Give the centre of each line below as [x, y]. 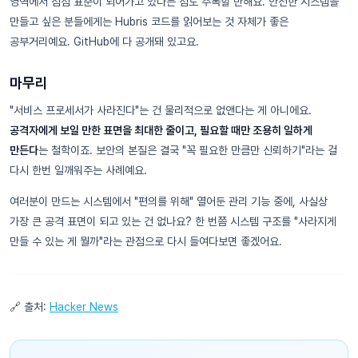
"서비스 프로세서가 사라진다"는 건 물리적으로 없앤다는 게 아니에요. [161, 110]
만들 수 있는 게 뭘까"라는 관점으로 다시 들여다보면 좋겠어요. [146, 241]
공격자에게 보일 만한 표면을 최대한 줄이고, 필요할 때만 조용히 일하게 [161, 130]
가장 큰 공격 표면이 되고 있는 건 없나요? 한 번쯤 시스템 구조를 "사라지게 [173, 221]
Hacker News [84, 307]
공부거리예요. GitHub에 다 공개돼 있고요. [104, 42]
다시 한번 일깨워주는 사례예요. [78, 170]
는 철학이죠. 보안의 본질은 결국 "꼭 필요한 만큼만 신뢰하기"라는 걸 [188, 150]
